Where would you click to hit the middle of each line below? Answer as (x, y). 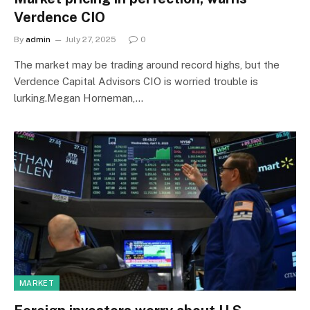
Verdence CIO (60, 17)
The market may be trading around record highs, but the (147, 65)
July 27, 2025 (91, 39)
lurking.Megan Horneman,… (79, 98)
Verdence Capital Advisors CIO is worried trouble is (136, 81)
